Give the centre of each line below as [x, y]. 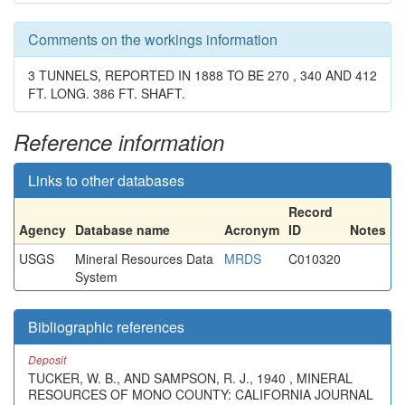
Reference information [119, 142]
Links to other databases [106, 180]
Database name [122, 230]
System [96, 277]
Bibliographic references [106, 327]
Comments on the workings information [153, 39]
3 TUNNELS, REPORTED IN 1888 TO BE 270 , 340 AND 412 [202, 75]
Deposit [47, 359]
